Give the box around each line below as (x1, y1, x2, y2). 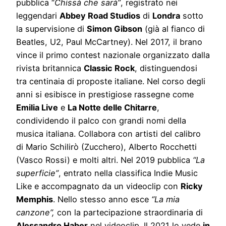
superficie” (16, 168, 59, 179)
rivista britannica (16, 63, 84, 74)
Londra (152, 11, 180, 21)
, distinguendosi (135, 63, 197, 74)
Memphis (16, 194, 53, 205)
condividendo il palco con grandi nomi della (16, 116, 186, 126)
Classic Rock (84, 63, 135, 74)
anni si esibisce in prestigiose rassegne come (16, 89, 194, 100)
